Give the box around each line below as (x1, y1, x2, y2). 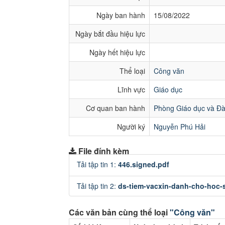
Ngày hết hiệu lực (89, 47, 145, 57)
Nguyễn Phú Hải (154, 122, 205, 132)
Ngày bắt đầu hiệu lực (75, 29, 145, 39)
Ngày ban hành (96, 10, 145, 20)
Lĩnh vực (118, 84, 145, 94)
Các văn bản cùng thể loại (69, 206, 170, 218)
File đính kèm (78, 145, 129, 157)
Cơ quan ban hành (86, 103, 145, 113)
